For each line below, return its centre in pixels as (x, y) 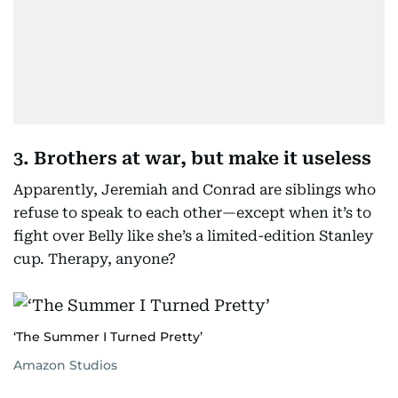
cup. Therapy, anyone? (95, 259)
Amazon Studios (65, 365)
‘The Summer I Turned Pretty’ (108, 337)
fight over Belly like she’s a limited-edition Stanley (193, 236)
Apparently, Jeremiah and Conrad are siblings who (195, 190)
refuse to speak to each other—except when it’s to (192, 213)
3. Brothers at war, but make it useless (192, 158)
